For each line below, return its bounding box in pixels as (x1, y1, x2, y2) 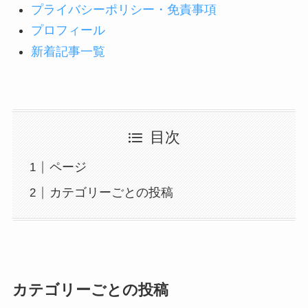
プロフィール (30, 23, 105, 38)
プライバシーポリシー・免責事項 (30, 2, 217, 16)
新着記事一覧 (30, 44, 105, 58)
